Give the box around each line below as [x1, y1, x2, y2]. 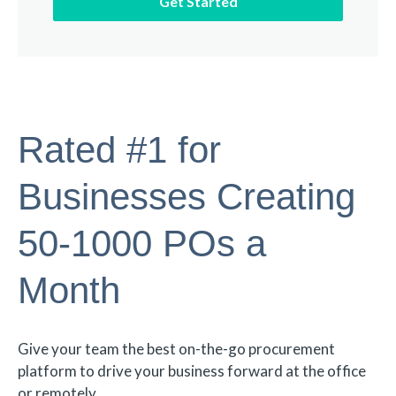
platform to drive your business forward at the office [18, 361, 366, 380]
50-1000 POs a [18, 223, 266, 265]
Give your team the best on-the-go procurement [18, 339, 335, 358]
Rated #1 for [18, 129, 221, 171]
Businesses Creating [18, 176, 355, 218]
